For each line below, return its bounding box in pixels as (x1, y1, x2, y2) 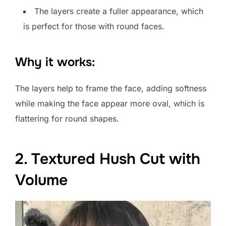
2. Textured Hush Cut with (15, 149, 200, 168)
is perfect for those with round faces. (23, 21, 164, 32)
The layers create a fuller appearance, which (34, 6, 203, 17)
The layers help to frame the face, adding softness (15, 83, 206, 94)
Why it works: (15, 54, 95, 70)
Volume (15, 170, 68, 190)
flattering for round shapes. (15, 114, 119, 124)
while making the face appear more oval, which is (15, 98, 204, 109)
